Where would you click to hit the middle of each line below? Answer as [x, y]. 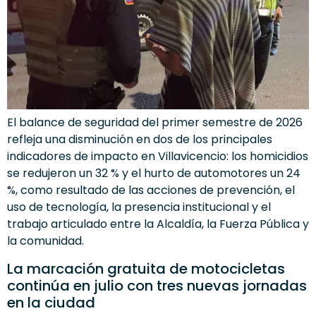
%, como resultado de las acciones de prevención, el [151, 190]
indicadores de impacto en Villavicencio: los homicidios [158, 157]
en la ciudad [51, 302]
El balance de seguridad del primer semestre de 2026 [155, 123]
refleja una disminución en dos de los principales [140, 140]
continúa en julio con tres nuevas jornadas [157, 285]
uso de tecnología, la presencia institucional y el [139, 207]
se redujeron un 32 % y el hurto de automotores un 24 [154, 174]
